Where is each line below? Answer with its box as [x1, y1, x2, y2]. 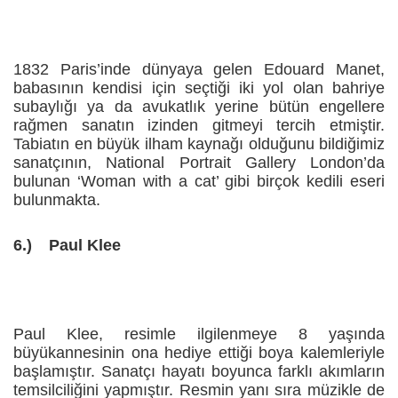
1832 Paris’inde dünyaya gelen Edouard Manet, [13, 60, 385, 79]
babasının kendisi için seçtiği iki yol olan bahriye [13, 79, 385, 98]
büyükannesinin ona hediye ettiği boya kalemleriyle [13, 344, 385, 362]
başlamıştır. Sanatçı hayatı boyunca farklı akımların [13, 362, 385, 381]
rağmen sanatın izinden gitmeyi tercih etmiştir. [13, 116, 385, 135]
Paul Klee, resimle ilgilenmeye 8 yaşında [13, 325, 385, 344]
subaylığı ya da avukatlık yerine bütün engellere [13, 98, 385, 116]
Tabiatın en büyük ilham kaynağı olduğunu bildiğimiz [13, 135, 385, 154]
